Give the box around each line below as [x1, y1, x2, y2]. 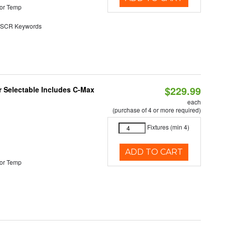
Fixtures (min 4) [147, 123, 190, 132]
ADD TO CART [125, 147, 183, 157]
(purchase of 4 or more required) [112, 105, 201, 115]
